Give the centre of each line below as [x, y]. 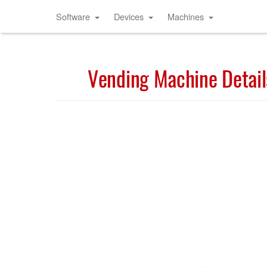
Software [73, 16]
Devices [129, 16]
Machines [186, 16]
